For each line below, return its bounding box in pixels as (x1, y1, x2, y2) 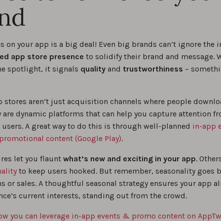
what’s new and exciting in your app (63, 154, 196, 164)
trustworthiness (123, 64, 183, 74)
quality (80, 64, 106, 74)
